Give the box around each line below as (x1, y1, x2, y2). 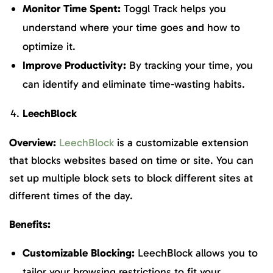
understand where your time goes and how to (23, 20, 240, 34)
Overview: (9, 135, 59, 149)
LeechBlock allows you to (135, 246, 258, 260)
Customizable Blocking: (23, 246, 135, 260)
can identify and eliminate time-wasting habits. (23, 77, 245, 91)
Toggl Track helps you (121, 1, 226, 15)
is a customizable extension (114, 135, 249, 149)
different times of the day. (9, 188, 133, 202)
